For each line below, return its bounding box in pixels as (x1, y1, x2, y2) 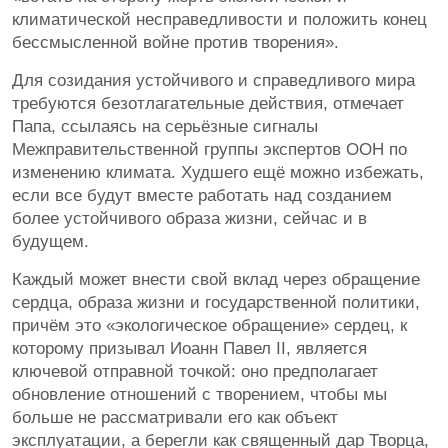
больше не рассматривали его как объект (12, 408, 338, 428)
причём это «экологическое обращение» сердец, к (12, 316, 407, 336)
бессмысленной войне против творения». (12, 33, 339, 53)
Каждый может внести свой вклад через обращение (12, 270, 420, 290)
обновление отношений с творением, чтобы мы (12, 385, 387, 405)
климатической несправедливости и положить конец (12, 10, 427, 30)
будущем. (12, 232, 89, 252)
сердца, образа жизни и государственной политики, (12, 293, 420, 313)
